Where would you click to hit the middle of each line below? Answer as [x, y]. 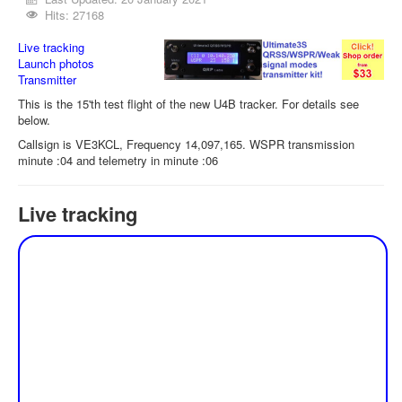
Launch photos [56, 63]
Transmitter [47, 79]
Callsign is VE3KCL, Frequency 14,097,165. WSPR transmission [186, 144]
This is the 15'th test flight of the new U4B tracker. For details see [188, 104]
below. [34, 120]
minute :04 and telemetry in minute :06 [118, 160]
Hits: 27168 [75, 15]
